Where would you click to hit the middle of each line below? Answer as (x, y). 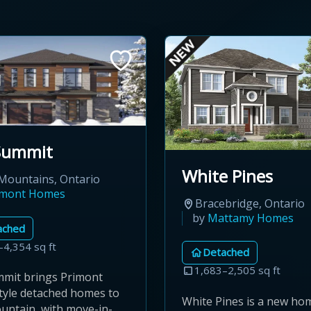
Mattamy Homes (251, 218)
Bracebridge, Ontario (250, 203)
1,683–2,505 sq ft (237, 270)
